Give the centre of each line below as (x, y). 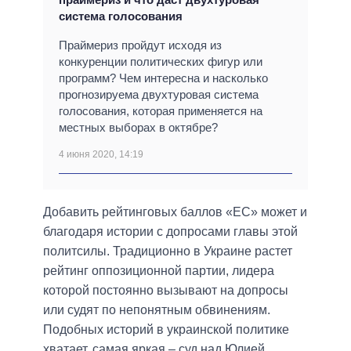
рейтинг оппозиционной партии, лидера (159, 270)
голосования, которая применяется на (161, 110)
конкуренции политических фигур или (161, 61)
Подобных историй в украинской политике (166, 329)
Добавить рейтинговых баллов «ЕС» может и (175, 212)
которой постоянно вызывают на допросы (166, 290)
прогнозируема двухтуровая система (159, 94)
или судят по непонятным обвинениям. (157, 309)
